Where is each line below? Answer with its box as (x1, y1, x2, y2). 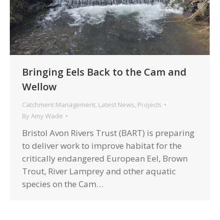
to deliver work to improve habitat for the (22, 139, 182, 151)
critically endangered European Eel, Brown (22, 152, 188, 164)
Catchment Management (22, 100, 95, 109)
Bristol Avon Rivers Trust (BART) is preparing (22, 127, 194, 138)
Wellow (22, 80, 56, 93)
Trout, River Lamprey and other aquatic (22, 165, 176, 177)
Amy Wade (31, 111, 63, 120)
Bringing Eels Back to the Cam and (22, 65, 187, 79)
